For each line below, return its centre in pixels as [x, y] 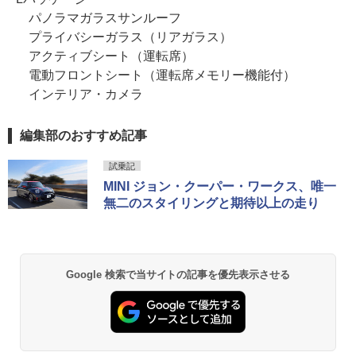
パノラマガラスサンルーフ [99, 17]
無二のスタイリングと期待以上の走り [211, 203]
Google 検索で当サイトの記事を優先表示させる [178, 274]
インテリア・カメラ [79, 94]
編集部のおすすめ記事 [83, 135]
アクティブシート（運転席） [105, 56]
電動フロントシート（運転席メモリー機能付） [156, 75]
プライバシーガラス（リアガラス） [124, 37]
